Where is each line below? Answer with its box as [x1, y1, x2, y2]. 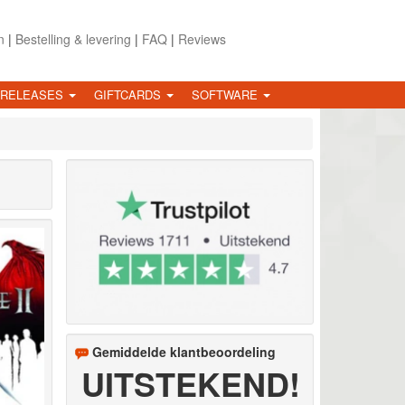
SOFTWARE [192, 85, 261, 103]
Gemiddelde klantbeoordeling [91, 342, 276, 361]
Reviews [177, 30, 226, 48]
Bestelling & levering [14, 30, 131, 48]
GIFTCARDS [94, 85, 165, 103]
